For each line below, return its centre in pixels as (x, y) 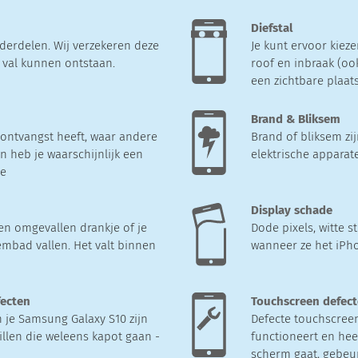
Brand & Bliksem (296, 119)
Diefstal (272, 28)
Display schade (292, 210)
